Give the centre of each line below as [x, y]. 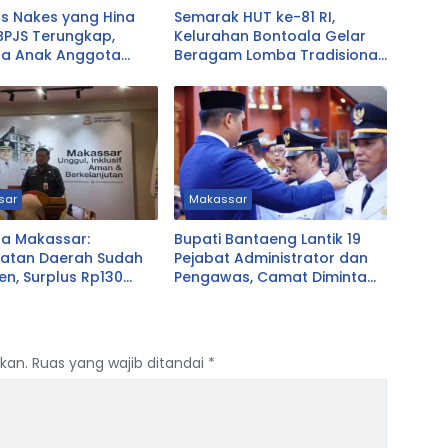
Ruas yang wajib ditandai [120, 363]
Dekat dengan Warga [252, 296]
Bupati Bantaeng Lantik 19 [267, 239]
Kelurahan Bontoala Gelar [269, 36]
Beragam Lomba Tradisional [277, 55]
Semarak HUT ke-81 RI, [254, 17]
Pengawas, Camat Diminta [270, 277]
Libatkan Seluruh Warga [260, 74]
